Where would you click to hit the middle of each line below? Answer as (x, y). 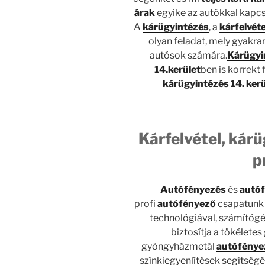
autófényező (187, 203)
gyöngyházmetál (179, 246)
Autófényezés (193, 189)
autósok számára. (188, 56)
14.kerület (177, 70)
